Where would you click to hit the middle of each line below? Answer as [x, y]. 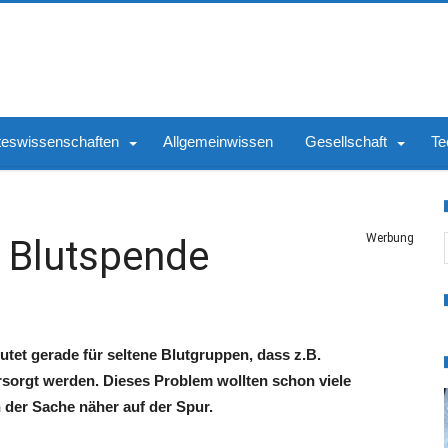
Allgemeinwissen [218, 141]
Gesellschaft [346, 141]
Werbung [390, 238]
